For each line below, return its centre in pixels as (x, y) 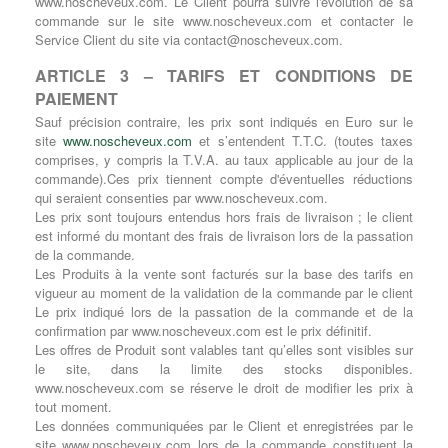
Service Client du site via (109, 39)
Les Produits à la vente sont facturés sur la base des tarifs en (224, 273)
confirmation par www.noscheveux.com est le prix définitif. (203, 330)
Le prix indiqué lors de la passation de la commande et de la (224, 311)
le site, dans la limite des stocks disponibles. (224, 368)
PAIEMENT (76, 98)
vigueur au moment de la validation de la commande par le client (224, 292)
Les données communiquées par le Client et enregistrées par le (224, 425)
